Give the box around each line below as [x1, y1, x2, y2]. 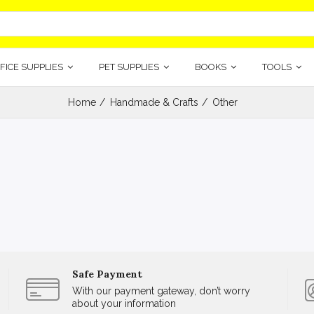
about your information [72, 298, 177, 309]
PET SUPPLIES [98, 62, 161, 72]
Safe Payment [72, 268, 143, 280]
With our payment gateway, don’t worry [72, 285, 251, 296]
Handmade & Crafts [109, 97, 198, 108]
